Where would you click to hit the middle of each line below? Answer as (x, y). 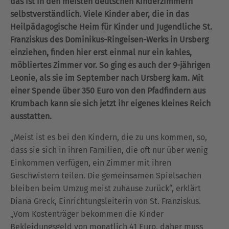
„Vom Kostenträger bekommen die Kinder (87, 214)
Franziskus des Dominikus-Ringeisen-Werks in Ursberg (109, 40)
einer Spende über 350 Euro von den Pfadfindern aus (108, 91)
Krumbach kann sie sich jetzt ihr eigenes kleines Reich (110, 104)
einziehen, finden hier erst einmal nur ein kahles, (101, 52)
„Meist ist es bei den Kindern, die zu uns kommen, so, (109, 137)
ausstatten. (31, 116)
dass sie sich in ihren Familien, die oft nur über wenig (109, 150)
